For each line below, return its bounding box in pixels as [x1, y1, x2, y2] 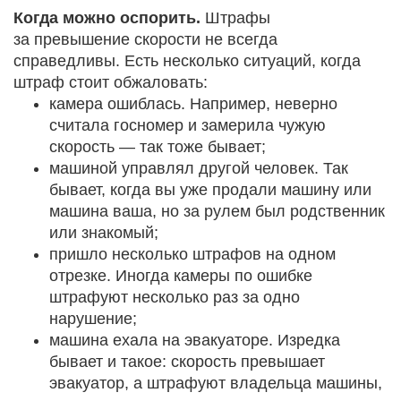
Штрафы [200, 8, 270, 27]
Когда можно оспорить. [13, 8, 200, 27]
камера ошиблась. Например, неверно [49, 94, 337, 113]
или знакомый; [49, 223, 158, 242]
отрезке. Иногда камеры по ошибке [49, 266, 312, 285]
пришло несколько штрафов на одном [49, 244, 336, 263]
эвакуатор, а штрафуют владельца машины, [49, 373, 382, 392]
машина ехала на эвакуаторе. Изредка [49, 330, 340, 349]
